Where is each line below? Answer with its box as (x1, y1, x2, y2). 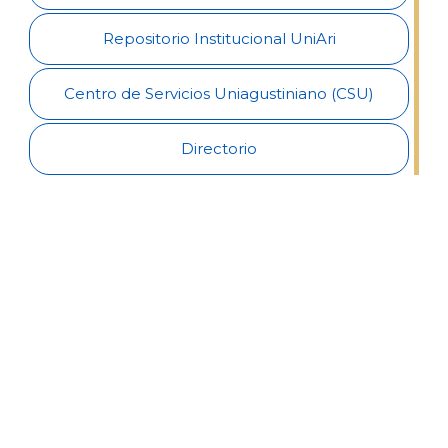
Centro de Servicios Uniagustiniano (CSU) (64, 84, 375, 103)
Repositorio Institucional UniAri (102, 29, 336, 48)
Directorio (181, 139, 258, 158)
